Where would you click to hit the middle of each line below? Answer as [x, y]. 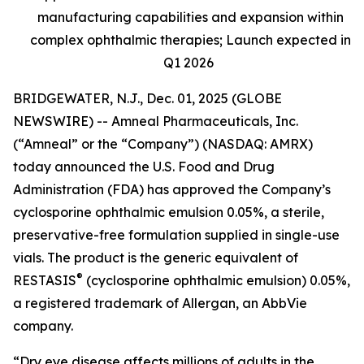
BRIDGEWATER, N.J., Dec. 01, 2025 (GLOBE [147, 98]
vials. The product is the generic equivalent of [156, 258]
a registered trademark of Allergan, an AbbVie [160, 303]
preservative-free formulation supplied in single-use [176, 235]
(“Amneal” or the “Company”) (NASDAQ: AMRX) [163, 144]
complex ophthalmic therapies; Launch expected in [190, 40]
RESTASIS [45, 280]
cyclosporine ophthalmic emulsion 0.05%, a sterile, [169, 212]
